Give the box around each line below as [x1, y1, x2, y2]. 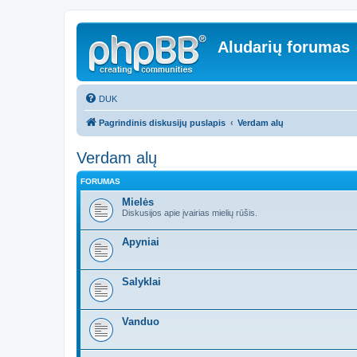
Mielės [122, 196, 154, 208]
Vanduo [122, 316, 159, 328]
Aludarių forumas [218, 38, 350, 56]
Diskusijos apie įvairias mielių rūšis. [122, 208, 257, 218]
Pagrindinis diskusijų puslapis [99, 118, 226, 127]
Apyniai [122, 236, 159, 248]
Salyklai [122, 276, 161, 288]
